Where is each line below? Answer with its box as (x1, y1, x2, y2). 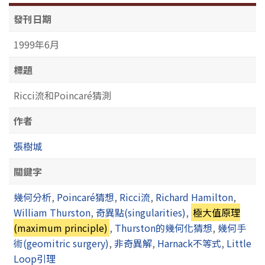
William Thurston (14, 205, 91, 219)
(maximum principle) (14, 220, 108, 235)
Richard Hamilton (156, 189, 233, 204)
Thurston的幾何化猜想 (115, 220, 213, 235)
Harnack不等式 (157, 235, 221, 250)
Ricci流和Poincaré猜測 (14, 88, 111, 102)
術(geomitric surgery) (14, 235, 109, 250)
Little (227, 235, 251, 250)
